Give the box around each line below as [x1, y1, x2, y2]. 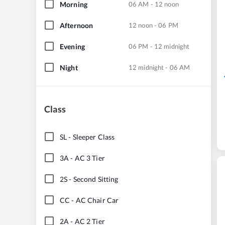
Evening [60, 42, 85, 51]
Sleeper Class [72, 132, 115, 141]
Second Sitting [73, 174, 119, 183]
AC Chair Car [75, 195, 119, 204]
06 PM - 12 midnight [129, 42, 190, 50]
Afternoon [60, 21, 93, 30]
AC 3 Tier [74, 153, 105, 162]
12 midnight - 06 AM [129, 63, 190, 71]
